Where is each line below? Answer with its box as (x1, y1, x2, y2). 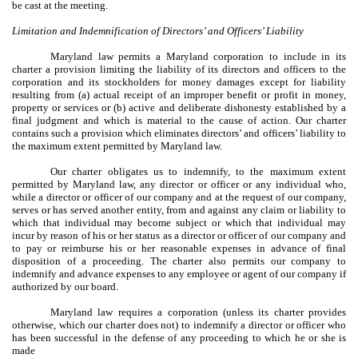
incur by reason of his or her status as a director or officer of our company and (12, 229, 346, 241)
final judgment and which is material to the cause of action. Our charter (12, 113, 346, 126)
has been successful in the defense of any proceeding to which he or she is (12, 331, 346, 344)
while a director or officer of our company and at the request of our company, (12, 190, 346, 203)
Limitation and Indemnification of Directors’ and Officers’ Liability (12, 24, 304, 37)
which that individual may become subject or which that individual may (12, 216, 346, 229)
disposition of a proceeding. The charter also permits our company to (12, 254, 346, 267)
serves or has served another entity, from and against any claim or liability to (12, 203, 346, 216)
